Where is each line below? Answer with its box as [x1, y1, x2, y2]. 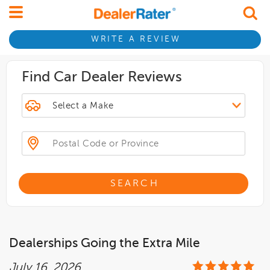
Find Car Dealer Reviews [22, 70, 182, 84]
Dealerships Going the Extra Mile [9, 237, 200, 250]
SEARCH [110, 178, 159, 189]
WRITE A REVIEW [90, 35, 181, 44]
